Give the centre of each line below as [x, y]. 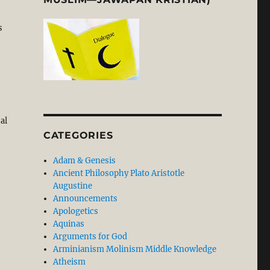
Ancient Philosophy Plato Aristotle [119, 174]
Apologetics [76, 212]
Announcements [86, 199]
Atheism [70, 262]
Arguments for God [90, 237]
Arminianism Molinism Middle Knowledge [135, 250]
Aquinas [69, 224]
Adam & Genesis [85, 161]
